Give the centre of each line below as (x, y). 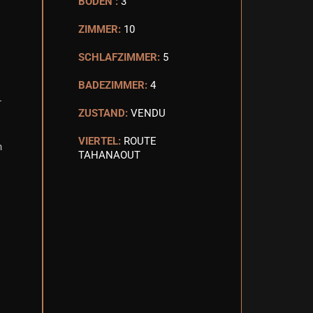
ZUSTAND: (103, 113)
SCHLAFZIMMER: (119, 57)
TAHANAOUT (109, 155)
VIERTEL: (100, 141)
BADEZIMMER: (113, 85)
